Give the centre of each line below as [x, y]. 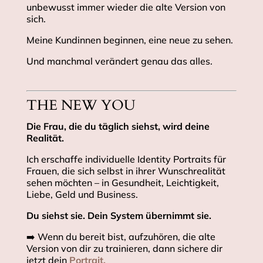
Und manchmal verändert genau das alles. [119, 61]
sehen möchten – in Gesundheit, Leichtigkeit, [122, 183]
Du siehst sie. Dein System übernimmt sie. [119, 216]
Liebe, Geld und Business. [82, 195]
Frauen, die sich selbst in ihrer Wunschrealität [126, 171]
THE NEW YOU [81, 106]
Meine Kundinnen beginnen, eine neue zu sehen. [129, 40]
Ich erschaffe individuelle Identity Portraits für [126, 159]
